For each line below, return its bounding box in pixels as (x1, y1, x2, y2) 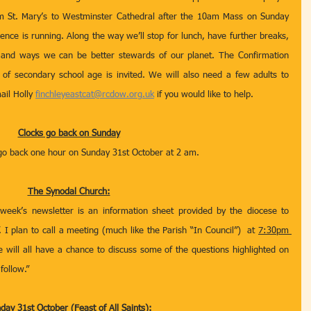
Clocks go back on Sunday (17, 129, 120, 138)
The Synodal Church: (27, 187, 110, 196)
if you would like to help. (154, 90, 253, 99)
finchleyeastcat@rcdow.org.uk (35, 90, 154, 99)
